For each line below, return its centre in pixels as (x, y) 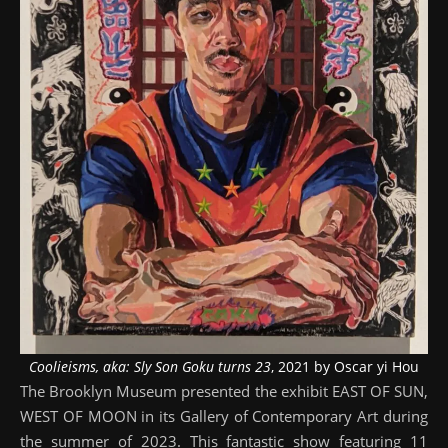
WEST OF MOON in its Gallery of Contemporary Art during (224, 416)
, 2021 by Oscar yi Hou (345, 367)
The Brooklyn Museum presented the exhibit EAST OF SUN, (224, 391)
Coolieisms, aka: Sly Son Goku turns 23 (150, 367)
